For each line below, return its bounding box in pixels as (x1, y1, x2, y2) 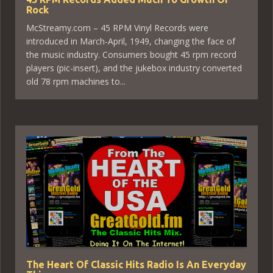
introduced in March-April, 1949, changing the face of (26, 35, 235, 47)
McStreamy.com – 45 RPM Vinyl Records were (26, 22, 208, 34)
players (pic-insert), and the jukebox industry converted (26, 62, 242, 74)
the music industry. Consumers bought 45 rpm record (26, 49, 236, 60)
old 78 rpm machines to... (26, 76, 126, 87)
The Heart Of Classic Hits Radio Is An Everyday (26, 259, 246, 270)
